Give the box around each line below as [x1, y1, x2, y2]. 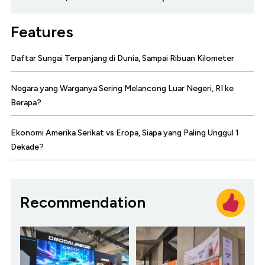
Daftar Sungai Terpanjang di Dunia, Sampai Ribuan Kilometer [11, 53, 234, 63]
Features [11, 22, 73, 41]
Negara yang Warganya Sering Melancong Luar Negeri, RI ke [11, 83, 234, 93]
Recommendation [20, 193, 146, 212]
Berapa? [11, 97, 41, 108]
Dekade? [11, 141, 44, 152]
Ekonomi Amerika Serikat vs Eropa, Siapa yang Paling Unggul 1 [11, 127, 239, 138]
